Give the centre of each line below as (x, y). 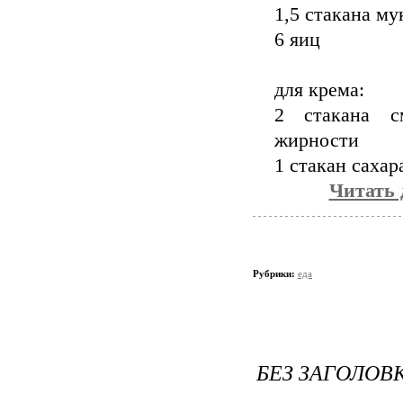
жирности (317, 140)
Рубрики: (275, 273)
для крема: (319, 90)
